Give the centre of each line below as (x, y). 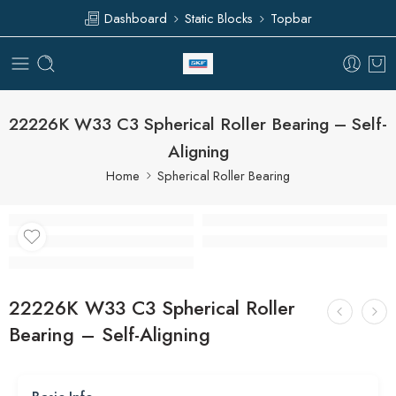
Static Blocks (219, 18)
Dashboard (134, 18)
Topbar (291, 18)
